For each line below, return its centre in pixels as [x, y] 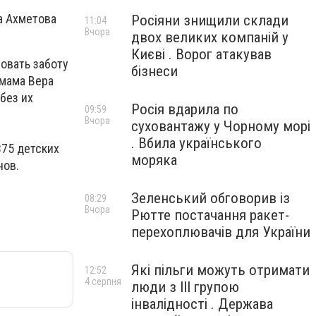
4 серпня [103, 281]
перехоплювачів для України [221, 232]
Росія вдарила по [185, 109]
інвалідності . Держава [202, 304]
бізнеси [154, 71]
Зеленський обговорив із [211, 198]
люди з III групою [185, 287]
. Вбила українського [196, 143]
